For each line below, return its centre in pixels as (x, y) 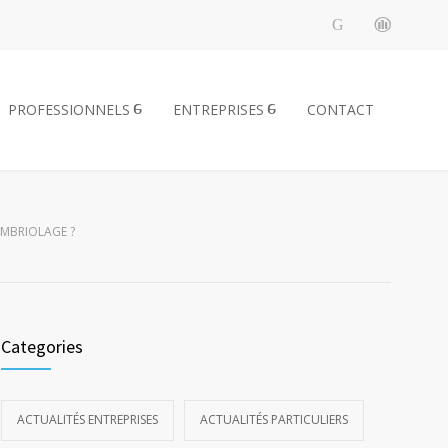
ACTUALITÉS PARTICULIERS (274, 419)
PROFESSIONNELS (69, 109)
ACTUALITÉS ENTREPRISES (87, 419)
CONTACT (340, 109)
